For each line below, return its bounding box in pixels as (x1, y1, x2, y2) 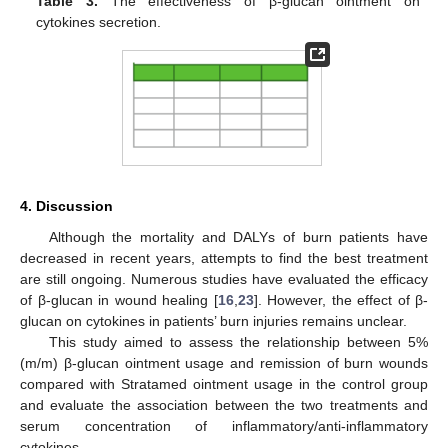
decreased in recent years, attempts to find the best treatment (20, 249, 428, 266)
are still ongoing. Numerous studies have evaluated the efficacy (20, 270, 428, 287)
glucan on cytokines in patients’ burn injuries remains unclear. (20, 312, 407, 329)
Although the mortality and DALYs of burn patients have (48, 228, 428, 245)
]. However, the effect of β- (253, 291, 428, 308)
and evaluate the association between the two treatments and (20, 396, 428, 413)
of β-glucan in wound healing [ (20, 291, 218, 308)
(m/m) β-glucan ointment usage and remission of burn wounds (20, 354, 428, 371)
